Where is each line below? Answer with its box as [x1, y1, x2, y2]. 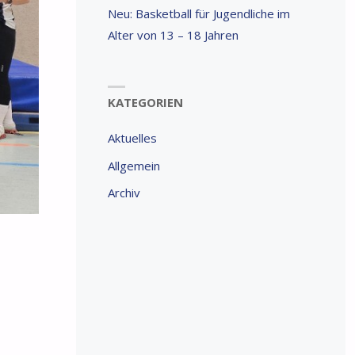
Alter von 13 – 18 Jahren [107, 26, 239, 43]
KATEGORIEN [107, 94, 183, 111]
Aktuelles [107, 130, 157, 147]
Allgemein [107, 157, 160, 174]
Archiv [107, 185, 140, 201]
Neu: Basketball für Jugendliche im [107, 5, 290, 21]
